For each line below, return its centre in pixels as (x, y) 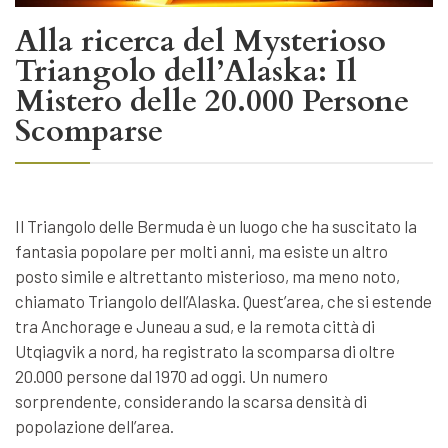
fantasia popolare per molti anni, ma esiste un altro (201, 251)
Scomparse (89, 132)
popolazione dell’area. (94, 426)
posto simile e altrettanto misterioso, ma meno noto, (207, 276)
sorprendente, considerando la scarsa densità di (191, 401)
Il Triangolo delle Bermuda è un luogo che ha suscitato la (216, 226)
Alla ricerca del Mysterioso (200, 42)
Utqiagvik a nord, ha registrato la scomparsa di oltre (205, 351)
